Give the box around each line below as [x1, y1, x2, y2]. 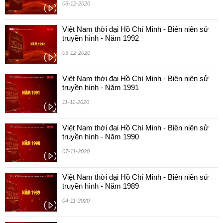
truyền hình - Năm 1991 [62, 83, 139, 92]
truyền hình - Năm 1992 [62, 34, 139, 42]
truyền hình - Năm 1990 [62, 132, 139, 141]
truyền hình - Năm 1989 [62, 182, 139, 190]
